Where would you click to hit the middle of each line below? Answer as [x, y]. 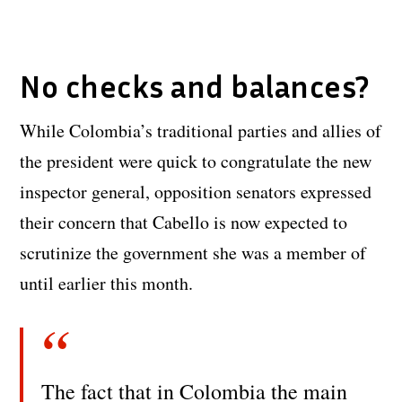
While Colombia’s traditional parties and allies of [201, 131]
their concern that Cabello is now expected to [184, 223]
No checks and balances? [195, 87]
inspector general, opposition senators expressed [196, 192]
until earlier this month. [107, 284]
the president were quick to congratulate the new [196, 162]
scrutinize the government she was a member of [193, 253]
